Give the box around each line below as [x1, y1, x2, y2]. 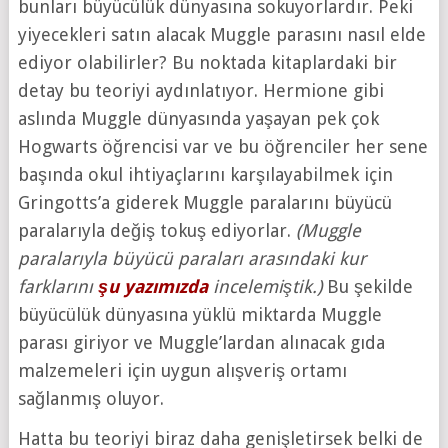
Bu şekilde [321, 275, 413, 297]
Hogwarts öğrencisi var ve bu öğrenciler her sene [17, 135, 428, 157]
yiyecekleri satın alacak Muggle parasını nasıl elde [17, 23, 426, 45]
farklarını [17, 275, 98, 297]
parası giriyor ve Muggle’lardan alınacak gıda [17, 331, 385, 353]
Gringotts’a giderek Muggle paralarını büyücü [17, 191, 392, 213]
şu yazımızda [97, 275, 208, 297]
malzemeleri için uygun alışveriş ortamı [17, 359, 347, 381]
